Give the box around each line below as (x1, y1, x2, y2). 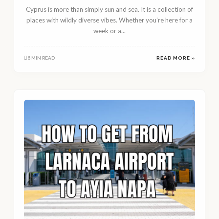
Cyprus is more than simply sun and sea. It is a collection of (26, 5, 193, 14)
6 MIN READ (27, 55, 55, 61)
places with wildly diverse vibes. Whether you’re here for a (26, 16, 193, 24)
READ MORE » (156, 55, 195, 61)
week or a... (93, 27, 126, 35)
